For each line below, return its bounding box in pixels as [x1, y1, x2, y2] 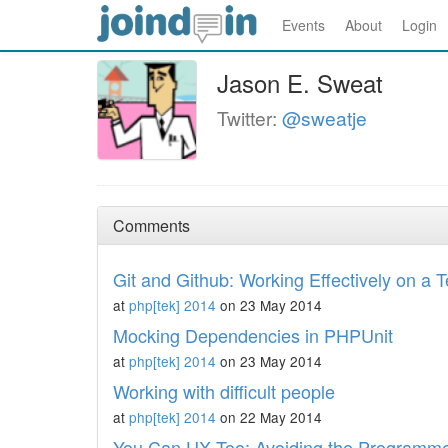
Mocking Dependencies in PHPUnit [113, 322, 393, 348]
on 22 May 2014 [216, 407, 322, 427]
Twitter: [217, 104, 282, 131]
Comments [113, 214, 190, 237]
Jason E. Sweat [217, 65, 383, 100]
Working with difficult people [113, 378, 335, 404]
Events [282, 15, 325, 35]
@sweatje [282, 104, 367, 131]
